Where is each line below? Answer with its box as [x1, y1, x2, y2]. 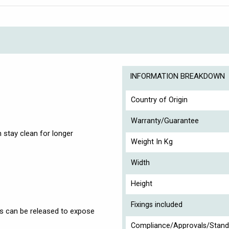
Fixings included [131, 200, 182, 209]
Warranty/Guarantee [131, 116, 199, 125]
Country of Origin [131, 95, 188, 104]
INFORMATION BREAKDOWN [130, 71, 225, 81]
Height [131, 179, 152, 188]
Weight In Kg [131, 137, 173, 146]
